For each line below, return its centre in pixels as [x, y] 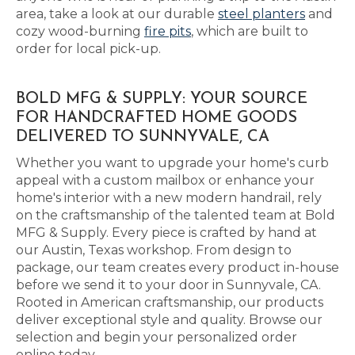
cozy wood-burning [80, 31]
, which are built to [250, 31]
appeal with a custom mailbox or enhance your [165, 180]
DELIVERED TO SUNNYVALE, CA [143, 137]
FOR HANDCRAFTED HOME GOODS [157, 118]
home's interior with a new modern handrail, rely [169, 198]
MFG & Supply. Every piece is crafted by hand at [166, 233]
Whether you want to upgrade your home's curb [172, 163]
